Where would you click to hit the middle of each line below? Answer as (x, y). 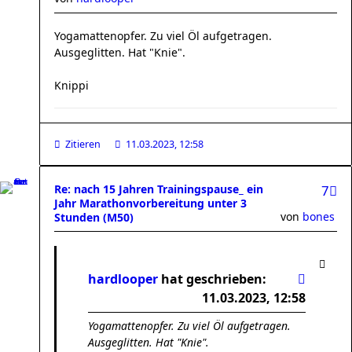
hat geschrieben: (212, 279)
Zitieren (83, 144)
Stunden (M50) (94, 217)
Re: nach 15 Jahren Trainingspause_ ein (159, 189)
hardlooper (123, 279)
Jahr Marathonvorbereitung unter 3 (150, 203)
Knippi (71, 85)
